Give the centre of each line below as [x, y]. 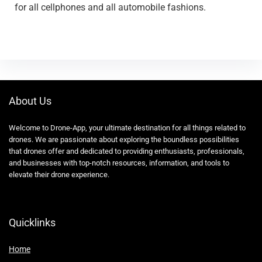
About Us [30, 101]
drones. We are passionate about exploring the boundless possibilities [124, 139]
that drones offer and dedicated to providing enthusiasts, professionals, [127, 151]
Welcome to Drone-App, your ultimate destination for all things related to [127, 127]
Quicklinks [32, 222]
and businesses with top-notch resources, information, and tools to [119, 163]
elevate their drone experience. [59, 174]
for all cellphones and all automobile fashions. [110, 8]
